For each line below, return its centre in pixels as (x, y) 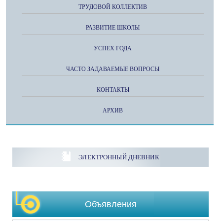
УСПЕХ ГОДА (113, 48)
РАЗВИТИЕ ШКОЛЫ (113, 28)
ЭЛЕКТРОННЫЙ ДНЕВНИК (119, 157)
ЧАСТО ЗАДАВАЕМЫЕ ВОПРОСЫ (113, 69)
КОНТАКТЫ (113, 90)
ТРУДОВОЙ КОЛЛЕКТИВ (113, 7)
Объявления (110, 204)
